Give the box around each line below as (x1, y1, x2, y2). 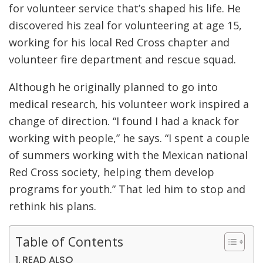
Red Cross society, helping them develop (9, 165, 214, 180)
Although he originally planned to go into (9, 80, 218, 95)
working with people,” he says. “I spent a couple (9, 131, 249, 146)
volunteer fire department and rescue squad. (9, 52, 236, 67)
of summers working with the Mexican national (9, 148, 248, 163)
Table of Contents (15, 232, 123, 250)
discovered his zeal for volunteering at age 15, (9, 18, 242, 33)
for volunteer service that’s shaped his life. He (9, 1, 241, 16)
